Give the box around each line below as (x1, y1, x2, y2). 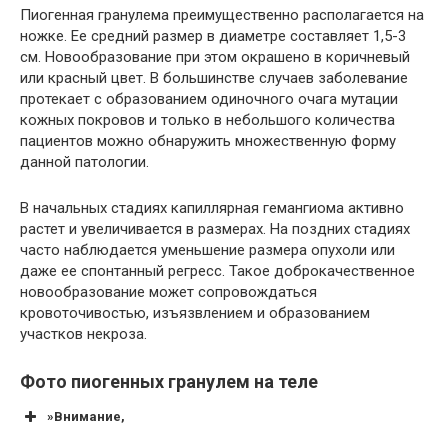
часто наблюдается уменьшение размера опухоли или (20, 240, 395, 259)
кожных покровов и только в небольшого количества (20, 110, 395, 129)
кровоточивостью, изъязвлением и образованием (20, 303, 370, 322)
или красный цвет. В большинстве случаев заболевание (20, 68, 408, 87)
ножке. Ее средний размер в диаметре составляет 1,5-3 (20, 26, 406, 45)
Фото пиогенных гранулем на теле (20, 370, 318, 392)
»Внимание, (47, 408, 125, 424)
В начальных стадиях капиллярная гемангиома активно (20, 198, 404, 217)
